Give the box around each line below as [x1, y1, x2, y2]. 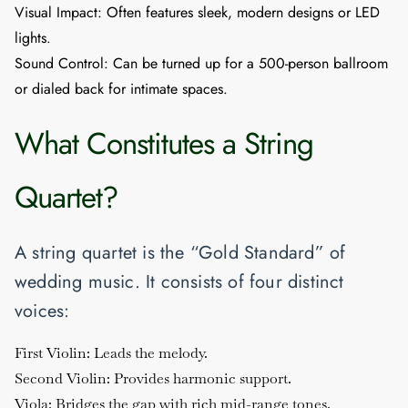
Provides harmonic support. [110, 369, 291, 389]
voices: [15, 298, 70, 325]
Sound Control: [15, 53, 108, 75]
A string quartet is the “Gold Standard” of [15, 240, 346, 267]
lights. [15, 27, 51, 49]
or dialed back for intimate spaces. [15, 78, 228, 100]
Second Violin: [15, 369, 110, 389]
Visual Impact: [15, 2, 102, 24]
